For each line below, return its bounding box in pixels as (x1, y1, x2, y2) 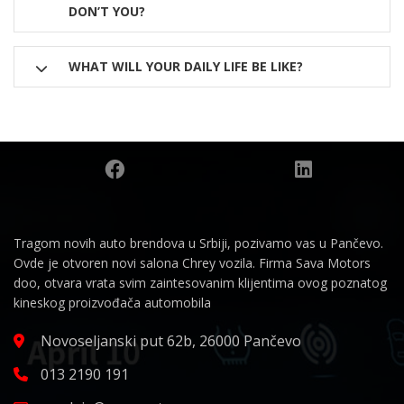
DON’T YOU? (69, 3, 145, 20)
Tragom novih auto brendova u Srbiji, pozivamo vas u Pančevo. (14, 234, 383, 252)
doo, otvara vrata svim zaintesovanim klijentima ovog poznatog (14, 274, 387, 291)
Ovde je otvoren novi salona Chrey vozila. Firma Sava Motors (14, 254, 371, 271)
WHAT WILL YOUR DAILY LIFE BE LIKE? (69, 58, 303, 75)
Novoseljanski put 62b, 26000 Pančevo (41, 331, 301, 351)
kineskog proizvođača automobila (14, 294, 211, 311)
